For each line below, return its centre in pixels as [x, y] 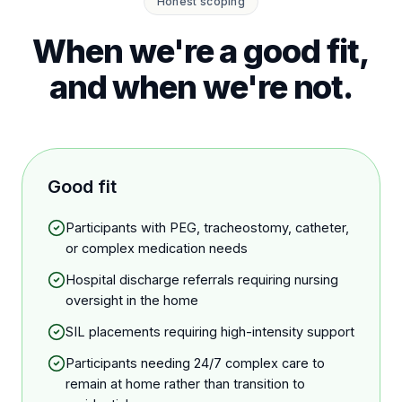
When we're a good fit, [201, 51]
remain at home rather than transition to [185, 384]
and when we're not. [201, 87]
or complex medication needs [157, 248]
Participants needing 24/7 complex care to [195, 363]
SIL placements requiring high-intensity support [210, 332]
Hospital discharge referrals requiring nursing [202, 280]
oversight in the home [132, 300]
